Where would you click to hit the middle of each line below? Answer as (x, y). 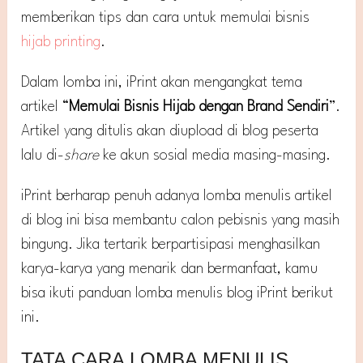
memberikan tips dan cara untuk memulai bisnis (166, 17)
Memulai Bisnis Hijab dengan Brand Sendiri (199, 107)
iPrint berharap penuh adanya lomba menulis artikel (177, 196)
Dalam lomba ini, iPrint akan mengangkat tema (162, 82)
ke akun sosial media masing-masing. (215, 155)
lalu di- (43, 155)
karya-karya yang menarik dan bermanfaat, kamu (170, 269)
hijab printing (61, 42)
